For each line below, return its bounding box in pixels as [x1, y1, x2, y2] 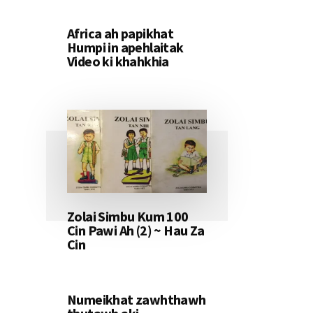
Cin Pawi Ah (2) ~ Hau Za [67, 221, 205, 240]
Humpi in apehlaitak [67, 38, 184, 56]
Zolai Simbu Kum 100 [67, 208, 189, 226]
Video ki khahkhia [67, 52, 169, 70]
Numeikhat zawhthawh [67, 291, 206, 309]
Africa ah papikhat [67, 24, 174, 42]
